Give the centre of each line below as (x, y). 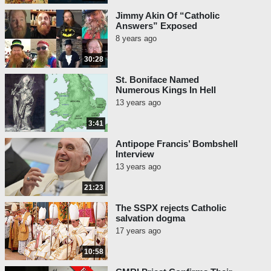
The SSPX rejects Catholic (171, 208)
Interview (135, 154)
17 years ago (138, 231)
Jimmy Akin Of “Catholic (168, 16)
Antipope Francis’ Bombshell (177, 144)
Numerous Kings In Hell (166, 90)
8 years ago (136, 39)
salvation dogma (150, 218)
